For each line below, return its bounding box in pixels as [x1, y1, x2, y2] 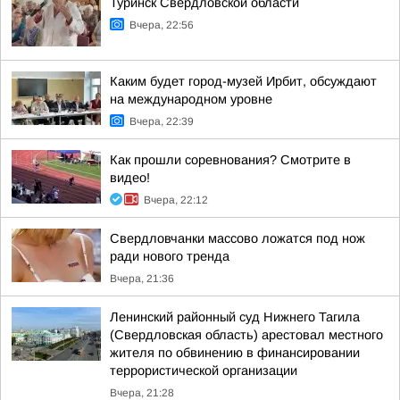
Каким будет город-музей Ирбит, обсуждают [110, 74, 377, 88]
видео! [110, 171, 150, 185]
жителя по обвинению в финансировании [110, 346, 360, 360]
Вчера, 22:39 [129, 115, 194, 128]
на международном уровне [110, 92, 272, 106]
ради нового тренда [110, 249, 229, 263]
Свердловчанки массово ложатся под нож [110, 231, 365, 246]
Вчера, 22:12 [144, 194, 208, 206]
